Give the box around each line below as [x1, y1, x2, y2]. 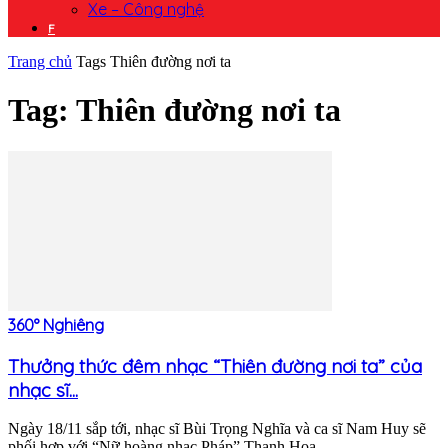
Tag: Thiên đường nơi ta [8, 92, 341, 129]
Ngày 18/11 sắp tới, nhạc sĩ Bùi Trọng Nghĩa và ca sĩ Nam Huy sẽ [8, 420, 426, 438]
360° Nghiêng [8, 314, 104, 335]
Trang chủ [8, 53, 72, 70]
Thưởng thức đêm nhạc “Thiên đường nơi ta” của [8, 353, 422, 378]
